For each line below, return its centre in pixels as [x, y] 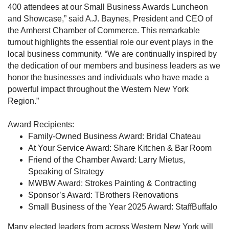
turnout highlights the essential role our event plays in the [110, 42]
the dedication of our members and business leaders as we [114, 66]
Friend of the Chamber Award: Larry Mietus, [107, 160]
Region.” [23, 101]
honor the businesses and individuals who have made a [108, 78]
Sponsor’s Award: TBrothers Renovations [103, 195]
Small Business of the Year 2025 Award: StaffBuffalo [123, 207]
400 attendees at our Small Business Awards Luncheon [108, 7]
